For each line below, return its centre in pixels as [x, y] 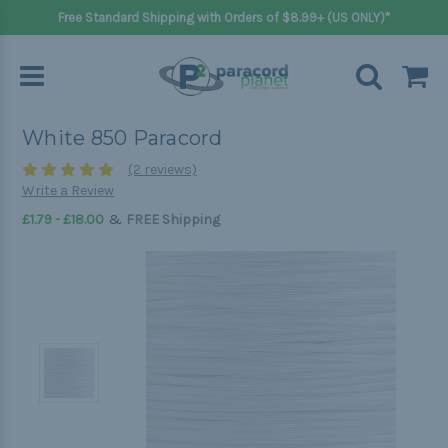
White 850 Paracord [122, 138]
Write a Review [68, 191]
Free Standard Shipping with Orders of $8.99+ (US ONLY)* [224, 17]
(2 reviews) [162, 170]
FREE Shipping [173, 220]
